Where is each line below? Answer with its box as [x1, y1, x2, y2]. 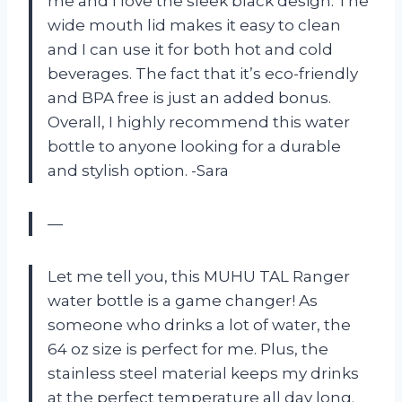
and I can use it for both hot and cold [48, 39, 333, 58]
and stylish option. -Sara [48, 161, 229, 179]
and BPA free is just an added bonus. [48, 88, 331, 107]
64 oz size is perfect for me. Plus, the [48, 339, 328, 358]
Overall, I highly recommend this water [48, 112, 350, 131]
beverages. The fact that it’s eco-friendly [48, 64, 358, 83]
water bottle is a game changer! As [48, 291, 318, 310]
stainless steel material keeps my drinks [48, 363, 359, 382]
